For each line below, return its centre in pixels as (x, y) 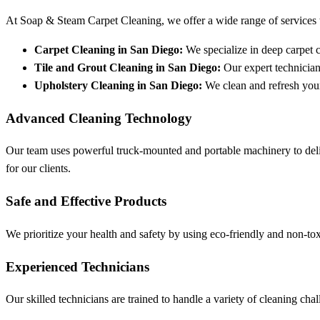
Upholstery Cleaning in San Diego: (118, 85)
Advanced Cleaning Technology (99, 118)
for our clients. (38, 169)
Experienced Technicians (77, 266)
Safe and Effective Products (86, 201)
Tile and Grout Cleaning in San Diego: (127, 67)
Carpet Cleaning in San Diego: (109, 49)
